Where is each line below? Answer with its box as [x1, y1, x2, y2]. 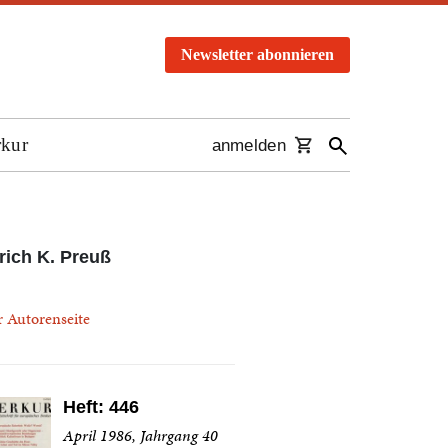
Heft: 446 [62, 397, 139, 417]
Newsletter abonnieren [181, 46, 334, 63]
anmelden [211, 136, 286, 156]
